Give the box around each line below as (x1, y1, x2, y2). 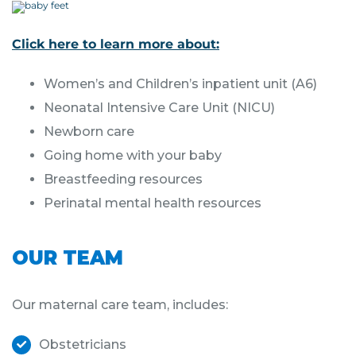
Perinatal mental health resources (44, 195, 261, 211)
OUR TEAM (12, 246, 123, 269)
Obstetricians (38, 336, 126, 352)
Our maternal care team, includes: (12, 296, 228, 312)
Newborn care (44, 123, 134, 139)
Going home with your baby (44, 147, 222, 163)
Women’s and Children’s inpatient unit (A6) (44, 75, 317, 91)
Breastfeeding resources (44, 171, 203, 187)
